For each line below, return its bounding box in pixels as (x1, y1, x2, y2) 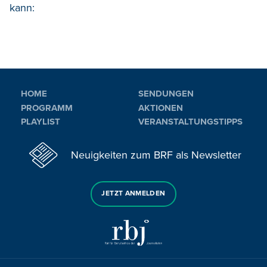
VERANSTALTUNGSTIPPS (138, 116, 243, 128)
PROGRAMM (21, 102, 73, 113)
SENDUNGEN (138, 88, 194, 100)
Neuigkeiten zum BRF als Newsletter (71, 148, 241, 162)
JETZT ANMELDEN (101, 189, 166, 198)
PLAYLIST (21, 116, 60, 128)
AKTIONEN (138, 102, 183, 113)
